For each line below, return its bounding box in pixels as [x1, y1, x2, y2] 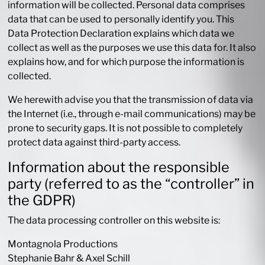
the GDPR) [8, 192, 76, 209]
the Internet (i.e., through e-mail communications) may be [8, 108, 256, 120]
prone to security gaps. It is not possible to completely [8, 122, 243, 134]
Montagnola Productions [8, 238, 118, 250]
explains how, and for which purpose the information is [8, 56, 245, 68]
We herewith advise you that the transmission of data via [8, 94, 254, 106]
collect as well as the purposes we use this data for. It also [8, 42, 257, 54]
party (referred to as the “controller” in [8, 175, 255, 193]
